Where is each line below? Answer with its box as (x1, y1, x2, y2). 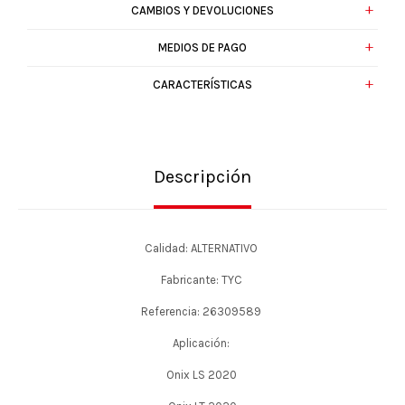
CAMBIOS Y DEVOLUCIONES (131, 4, 274, 17)
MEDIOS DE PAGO (158, 41, 247, 54)
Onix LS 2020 (165, 368, 240, 381)
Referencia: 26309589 (141, 305, 264, 318)
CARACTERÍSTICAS (153, 78, 252, 91)
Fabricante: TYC (160, 273, 245, 287)
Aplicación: (173, 336, 232, 350)
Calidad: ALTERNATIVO (145, 241, 260, 255)
